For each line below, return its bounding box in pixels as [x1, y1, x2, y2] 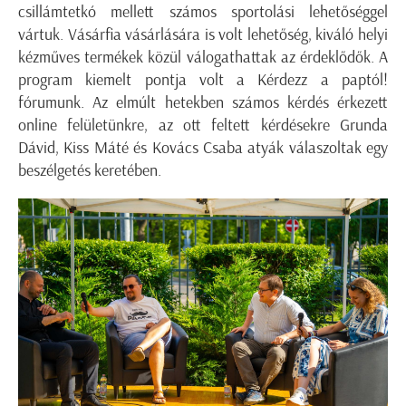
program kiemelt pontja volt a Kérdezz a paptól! [18, 69, 388, 90]
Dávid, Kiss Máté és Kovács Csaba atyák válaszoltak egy [18, 137, 388, 158]
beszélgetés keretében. [18, 159, 161, 180]
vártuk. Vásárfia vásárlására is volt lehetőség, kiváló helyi [18, 24, 388, 44]
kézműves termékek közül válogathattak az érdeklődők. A [18, 46, 388, 67]
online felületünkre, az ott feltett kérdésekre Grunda [18, 114, 388, 135]
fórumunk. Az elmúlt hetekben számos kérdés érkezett [18, 92, 388, 112]
